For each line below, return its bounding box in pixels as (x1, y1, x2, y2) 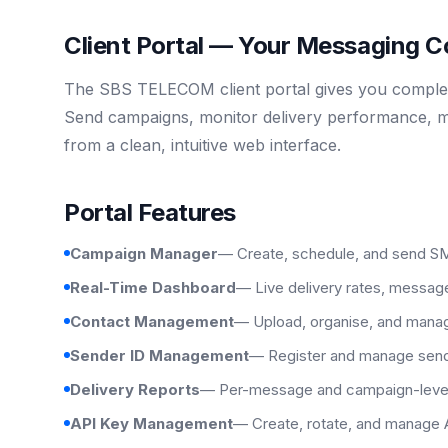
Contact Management (70, 312, 234, 331)
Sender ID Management (70, 346, 249, 365)
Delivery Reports (70, 380, 200, 399)
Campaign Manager (70, 244, 218, 263)
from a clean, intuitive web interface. (64, 135, 341, 155)
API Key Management (70, 414, 233, 433)
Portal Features (64, 198, 236, 227)
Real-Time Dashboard (70, 278, 236, 297)
